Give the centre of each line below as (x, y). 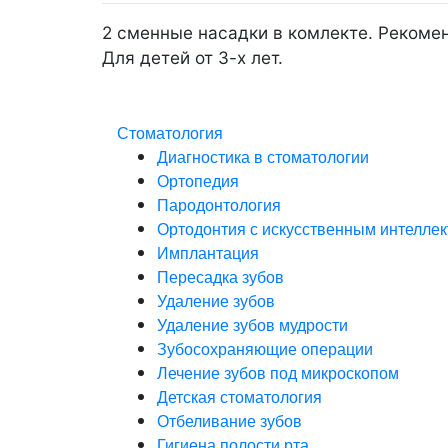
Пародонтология (219, 205)
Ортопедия (198, 181)
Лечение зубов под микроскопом (278, 373)
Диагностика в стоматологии (263, 157)
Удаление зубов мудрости (252, 325)
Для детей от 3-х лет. (192, 58)
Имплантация (208, 253)
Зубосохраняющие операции (265, 349)
